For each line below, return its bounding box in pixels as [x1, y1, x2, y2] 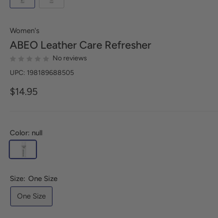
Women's [10, 26, 39, 35]
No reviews [53, 54, 87, 62]
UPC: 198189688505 [10, 69, 74, 77]
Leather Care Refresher [38, 38, 151, 52]
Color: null [10, 128, 42, 137]
